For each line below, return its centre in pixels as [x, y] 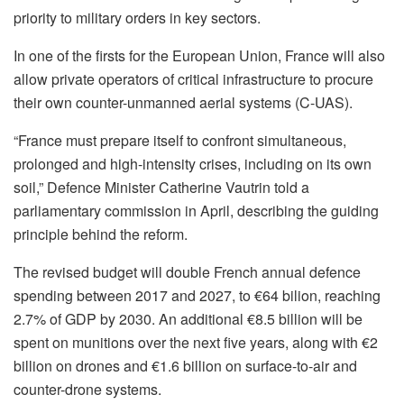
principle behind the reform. [101, 234]
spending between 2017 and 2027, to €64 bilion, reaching [197, 296]
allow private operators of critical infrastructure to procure [193, 79]
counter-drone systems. [87, 390]
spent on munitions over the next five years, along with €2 [196, 343]
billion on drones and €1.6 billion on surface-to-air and [185, 366]
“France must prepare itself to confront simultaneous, [180, 141]
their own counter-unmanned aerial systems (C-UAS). [183, 103]
